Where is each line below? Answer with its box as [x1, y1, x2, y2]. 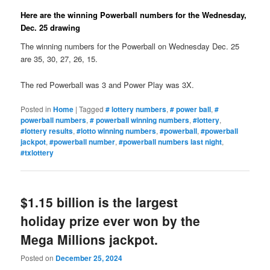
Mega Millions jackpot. [20, 230, 159, 248]
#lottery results [20, 125, 74, 136]
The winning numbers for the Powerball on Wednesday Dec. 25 [20, 40, 240, 52]
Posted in [20, 103, 52, 114]
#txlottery [20, 146, 54, 158]
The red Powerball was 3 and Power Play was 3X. [20, 78, 195, 90]
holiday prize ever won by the [20, 211, 201, 230]
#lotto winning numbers [77, 125, 157, 136]
